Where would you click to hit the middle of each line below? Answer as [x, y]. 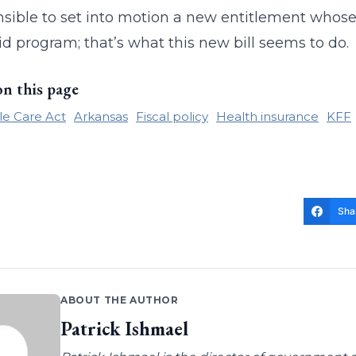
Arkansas [101, 116]
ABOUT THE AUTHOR [119, 300]
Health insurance [267, 116]
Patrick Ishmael [124, 329]
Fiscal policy [172, 116]
